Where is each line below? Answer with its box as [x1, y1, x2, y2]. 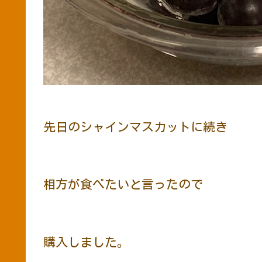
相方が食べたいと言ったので [43, 178, 203, 191]
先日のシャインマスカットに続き [43, 121, 227, 134]
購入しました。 [43, 236, 129, 249]
